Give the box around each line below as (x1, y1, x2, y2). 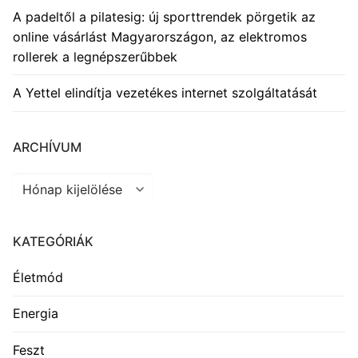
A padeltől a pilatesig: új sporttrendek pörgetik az (13, 8, 316, 25)
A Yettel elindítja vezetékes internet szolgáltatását (13, 84, 317, 101)
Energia (13, 305, 58, 322)
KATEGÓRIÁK (13, 233, 93, 250)
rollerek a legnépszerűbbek (13, 48, 177, 65)
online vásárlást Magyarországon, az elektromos (13, 28, 307, 45)
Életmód (13, 269, 63, 286)
